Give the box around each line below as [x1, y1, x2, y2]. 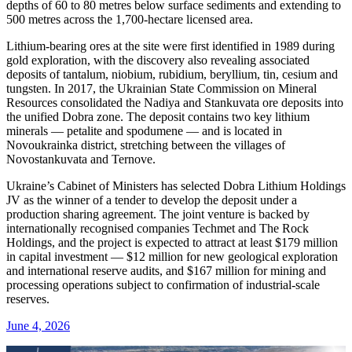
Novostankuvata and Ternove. [6, 152, 156, 166]
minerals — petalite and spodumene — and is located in [6, 123, 282, 137]
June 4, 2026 [6, 318, 70, 332]
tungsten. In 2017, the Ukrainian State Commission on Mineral [6, 81, 317, 95]
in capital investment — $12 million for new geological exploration [6, 249, 338, 263]
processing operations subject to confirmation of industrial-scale [6, 277, 320, 291]
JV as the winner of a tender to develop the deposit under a [6, 192, 297, 207]
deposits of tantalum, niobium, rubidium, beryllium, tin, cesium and [6, 67, 338, 81]
